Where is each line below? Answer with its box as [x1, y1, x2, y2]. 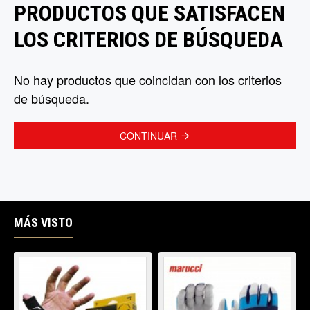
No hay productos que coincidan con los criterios [14, 71, 282, 89]
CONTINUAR [120, 129, 177, 143]
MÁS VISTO [14, 215, 73, 230]
